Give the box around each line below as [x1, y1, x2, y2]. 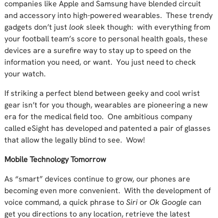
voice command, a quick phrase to [4, 197, 126, 207]
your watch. [4, 68, 46, 79]
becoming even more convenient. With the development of [4, 185, 211, 196]
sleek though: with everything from [84, 21, 210, 32]
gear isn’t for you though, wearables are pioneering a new [4, 99, 208, 110]
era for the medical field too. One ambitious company [4, 111, 192, 122]
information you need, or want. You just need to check [4, 56, 196, 67]
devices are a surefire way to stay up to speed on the [4, 45, 191, 55]
